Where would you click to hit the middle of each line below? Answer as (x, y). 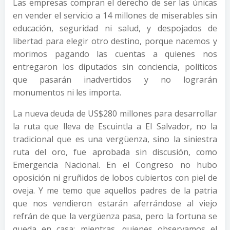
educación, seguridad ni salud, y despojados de (115, 28)
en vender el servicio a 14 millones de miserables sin (115, 15)
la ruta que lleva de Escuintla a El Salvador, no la (115, 126)
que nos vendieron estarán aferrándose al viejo (115, 203)
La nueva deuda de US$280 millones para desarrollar (115, 113)
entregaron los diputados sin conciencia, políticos (115, 67)
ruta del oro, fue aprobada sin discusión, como (115, 152)
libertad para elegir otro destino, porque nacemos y (115, 41)
